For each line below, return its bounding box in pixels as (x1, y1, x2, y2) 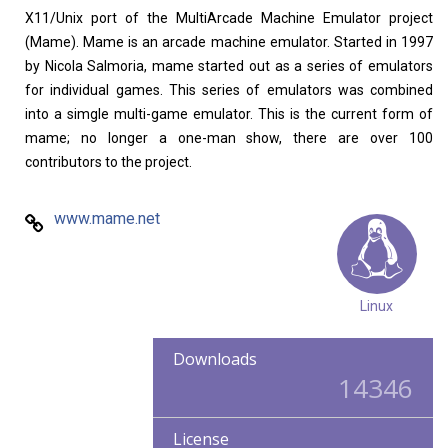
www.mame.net (54, 209, 160, 228)
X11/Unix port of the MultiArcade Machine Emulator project (25, 10, 433, 26)
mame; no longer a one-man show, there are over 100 (25, 130, 433, 146)
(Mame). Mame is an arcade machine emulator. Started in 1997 (25, 34, 433, 50)
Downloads (173, 348, 257, 370)
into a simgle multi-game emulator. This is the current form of (25, 106, 433, 122)
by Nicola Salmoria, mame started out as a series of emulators (25, 58, 433, 74)
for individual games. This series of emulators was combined (25, 82, 433, 98)
